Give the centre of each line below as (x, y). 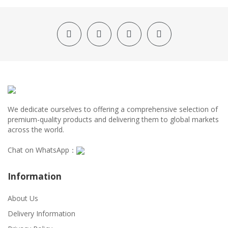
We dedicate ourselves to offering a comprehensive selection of (113, 109)
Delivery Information (41, 213)
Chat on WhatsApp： (42, 150)
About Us (23, 198)
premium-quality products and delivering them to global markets (113, 119)
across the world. (36, 129)
